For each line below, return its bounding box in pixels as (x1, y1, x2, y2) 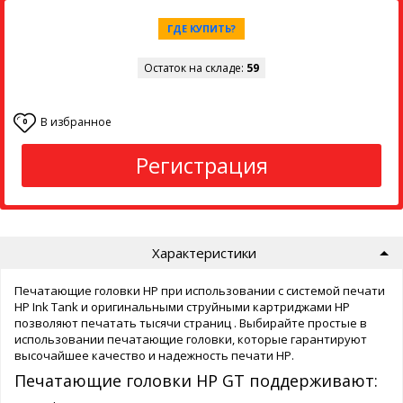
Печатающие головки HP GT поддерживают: (14, 370, 378, 392)
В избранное (40, 113, 112, 130)
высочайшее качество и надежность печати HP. (14, 347, 294, 364)
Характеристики (151, 244, 256, 263)
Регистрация (135, 149, 268, 180)
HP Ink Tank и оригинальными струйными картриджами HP (14, 299, 350, 316)
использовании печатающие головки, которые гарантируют (14, 331, 367, 348)
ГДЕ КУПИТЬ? (167, 21, 236, 35)
